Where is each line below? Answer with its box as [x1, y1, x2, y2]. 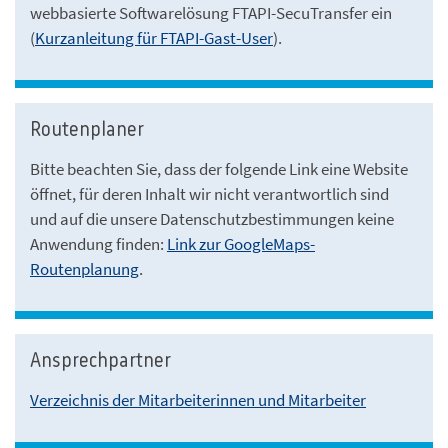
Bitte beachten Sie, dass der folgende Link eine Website [30, 157, 408, 180]
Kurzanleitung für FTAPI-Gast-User [35, 26, 273, 49]
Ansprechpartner [30, 350, 171, 372]
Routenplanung [30, 257, 139, 280]
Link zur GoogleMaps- [167, 232, 315, 255]
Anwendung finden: [30, 232, 167, 255]
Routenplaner [30, 119, 144, 141]
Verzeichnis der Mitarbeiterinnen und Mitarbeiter [30, 388, 366, 411]
